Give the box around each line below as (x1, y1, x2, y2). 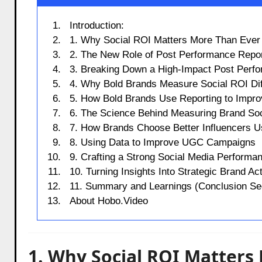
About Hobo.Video (70, 195, 149, 206)
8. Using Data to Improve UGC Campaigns (70, 136, 256, 148)
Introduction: (70, 19, 125, 31)
